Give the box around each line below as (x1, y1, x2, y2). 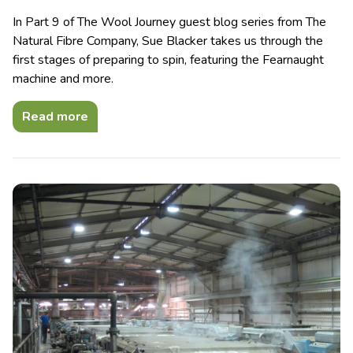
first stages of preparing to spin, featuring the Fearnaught (13, 51, 324, 69)
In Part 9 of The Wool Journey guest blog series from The (13, 13, 326, 32)
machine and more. (13, 70, 113, 88)
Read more (22, 108, 88, 126)
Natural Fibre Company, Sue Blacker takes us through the (13, 32, 323, 50)
